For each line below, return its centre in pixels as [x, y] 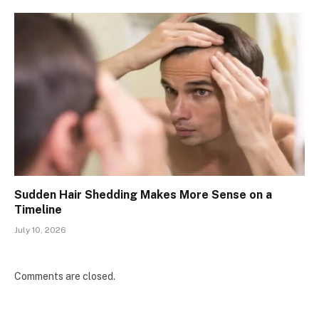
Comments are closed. [65, 277]
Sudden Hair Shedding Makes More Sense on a [143, 195]
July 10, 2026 [40, 230]
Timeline [38, 210]
